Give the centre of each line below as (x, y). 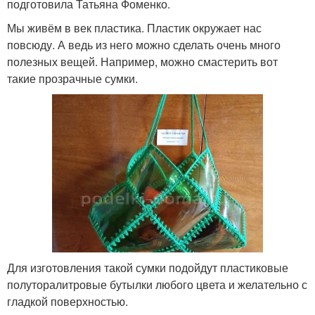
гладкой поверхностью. (67, 301)
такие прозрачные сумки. (72, 78)
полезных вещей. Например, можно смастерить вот (142, 61)
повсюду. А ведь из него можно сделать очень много (144, 44)
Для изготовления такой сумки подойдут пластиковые (148, 267)
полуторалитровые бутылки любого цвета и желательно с (157, 284)
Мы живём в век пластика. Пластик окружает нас (134, 27)
